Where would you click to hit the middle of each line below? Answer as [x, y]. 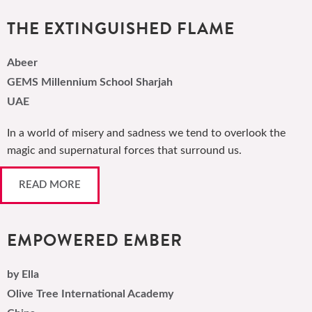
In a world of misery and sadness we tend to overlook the [146, 133]
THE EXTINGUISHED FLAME [121, 29]
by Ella [23, 274]
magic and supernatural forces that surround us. [124, 150]
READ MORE [50, 185]
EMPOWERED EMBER [95, 240]
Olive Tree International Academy [90, 294]
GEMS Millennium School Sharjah [90, 82]
